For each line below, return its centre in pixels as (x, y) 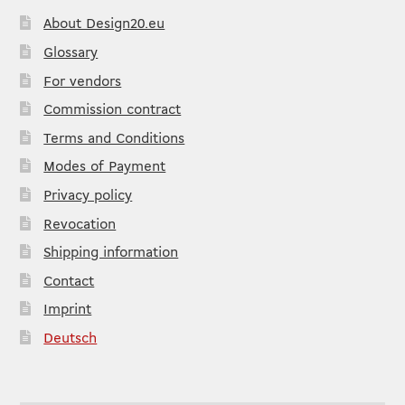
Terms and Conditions (114, 139)
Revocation (80, 225)
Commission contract (113, 111)
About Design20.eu (104, 25)
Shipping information (111, 254)
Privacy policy (88, 196)
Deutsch (71, 339)
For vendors (83, 82)
